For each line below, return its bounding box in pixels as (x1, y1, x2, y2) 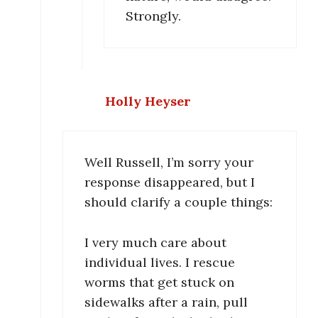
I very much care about (84, 234, 226, 251)
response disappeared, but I (84, 174, 255, 191)
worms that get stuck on (84, 273, 234, 290)
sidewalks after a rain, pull (84, 293, 248, 310)
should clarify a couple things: (84, 194, 273, 211)
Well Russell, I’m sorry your (84, 154, 253, 171)
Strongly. (126, 7, 181, 24)
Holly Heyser (105, 93, 191, 110)
